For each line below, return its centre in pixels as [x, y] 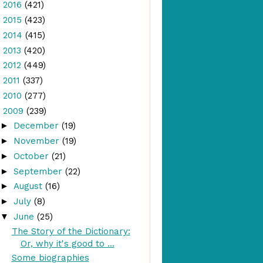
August [29, 186]
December [38, 126]
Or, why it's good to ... [67, 243]
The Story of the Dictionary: [71, 231]
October [33, 156]
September [39, 171]
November [38, 141]
